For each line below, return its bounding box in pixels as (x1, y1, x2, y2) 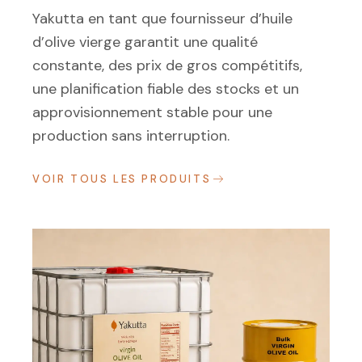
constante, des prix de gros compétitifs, (32, 56, 302, 75)
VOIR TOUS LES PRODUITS (32, 172, 212, 187)
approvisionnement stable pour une (32, 103, 272, 122)
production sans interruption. (32, 126, 229, 145)
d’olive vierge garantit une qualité (32, 32, 258, 52)
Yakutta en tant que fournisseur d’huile (32, 9, 293, 28)
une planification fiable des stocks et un (32, 79, 299, 99)
